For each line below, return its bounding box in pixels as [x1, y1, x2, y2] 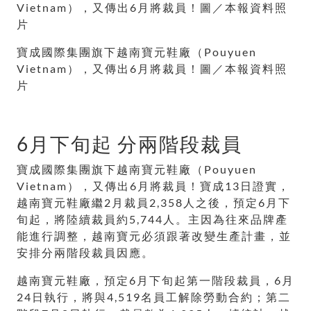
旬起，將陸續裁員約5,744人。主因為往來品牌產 [17, 212, 288, 226]
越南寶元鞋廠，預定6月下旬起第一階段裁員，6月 [17, 274, 294, 287]
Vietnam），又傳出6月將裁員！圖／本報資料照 [17, 62, 287, 76]
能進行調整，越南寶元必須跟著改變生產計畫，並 [17, 229, 292, 243]
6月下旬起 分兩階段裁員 [17, 132, 242, 156]
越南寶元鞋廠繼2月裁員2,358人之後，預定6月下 [17, 196, 291, 210]
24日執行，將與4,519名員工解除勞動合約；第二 [17, 290, 291, 304]
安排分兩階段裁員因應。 [17, 246, 154, 260]
